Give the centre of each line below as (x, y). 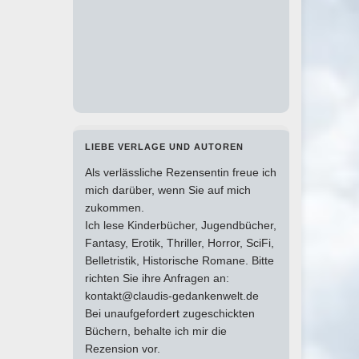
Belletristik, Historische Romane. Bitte (179, 261)
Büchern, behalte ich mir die (156, 331)
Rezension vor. (123, 349)
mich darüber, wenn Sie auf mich (168, 190)
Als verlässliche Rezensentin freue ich (181, 173)
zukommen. (115, 208)
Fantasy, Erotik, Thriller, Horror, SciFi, (179, 243)
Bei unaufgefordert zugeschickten (170, 314)
